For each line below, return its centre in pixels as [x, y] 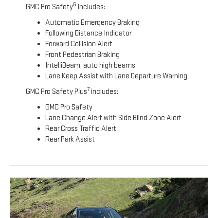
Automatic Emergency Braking [93, 23]
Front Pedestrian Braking [83, 55]
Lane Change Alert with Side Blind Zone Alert [114, 118]
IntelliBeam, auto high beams [91, 66]
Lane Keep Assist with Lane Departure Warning [117, 76]
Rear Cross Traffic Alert [81, 129]
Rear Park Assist [70, 140]
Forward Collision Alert [79, 44]
